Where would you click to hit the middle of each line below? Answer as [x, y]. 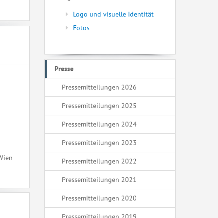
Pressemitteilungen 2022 [99, 161]
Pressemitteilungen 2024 [99, 124]
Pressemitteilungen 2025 [99, 106]
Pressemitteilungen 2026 [99, 87]
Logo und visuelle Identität [113, 14]
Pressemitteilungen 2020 [99, 198]
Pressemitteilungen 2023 [99, 143]
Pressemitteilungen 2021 [99, 180]
